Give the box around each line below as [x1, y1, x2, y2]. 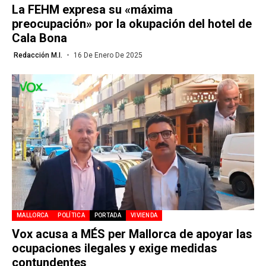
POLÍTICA [58, 212, 85, 218]
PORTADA [94, 212, 121, 218]
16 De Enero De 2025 [73, 50, 142, 59]
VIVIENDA [130, 212, 158, 218]
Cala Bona [12, 30, 67, 45]
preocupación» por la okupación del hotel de [12, 16, 252, 31]
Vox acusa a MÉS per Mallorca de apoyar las [12, 227, 252, 241]
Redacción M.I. [14, 50, 62, 59]
